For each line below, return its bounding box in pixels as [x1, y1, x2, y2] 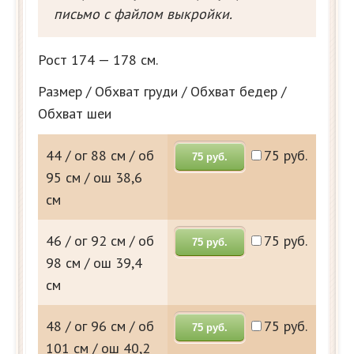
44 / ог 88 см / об [46, 145, 154, 164]
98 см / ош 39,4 [46, 253, 142, 272]
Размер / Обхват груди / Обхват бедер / [38, 81, 286, 100]
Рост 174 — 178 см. [38, 50, 158, 69]
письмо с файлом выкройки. [54, 4, 232, 23]
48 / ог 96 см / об [46, 316, 154, 335]
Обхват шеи [38, 104, 111, 122]
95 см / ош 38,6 [46, 168, 142, 186]
